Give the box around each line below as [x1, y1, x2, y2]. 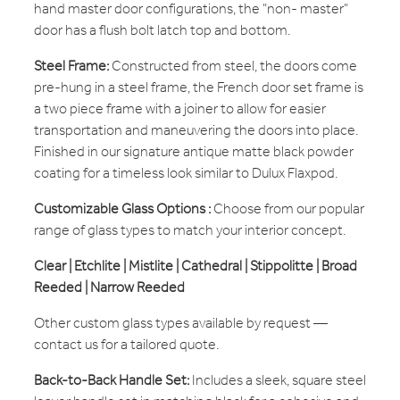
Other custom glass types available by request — [34, 309, 328, 337]
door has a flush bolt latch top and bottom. [34, 16, 290, 45]
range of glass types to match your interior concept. [34, 216, 346, 245]
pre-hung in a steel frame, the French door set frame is [34, 73, 363, 102]
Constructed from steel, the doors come [109, 52, 357, 80]
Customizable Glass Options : [34, 195, 213, 223]
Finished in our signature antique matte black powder [34, 137, 354, 166]
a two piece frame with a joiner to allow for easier [34, 95, 326, 123]
